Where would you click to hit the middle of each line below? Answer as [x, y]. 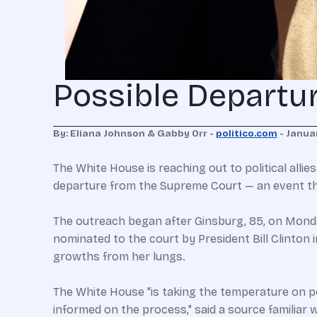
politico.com [246, 134]
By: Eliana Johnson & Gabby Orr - [134, 134]
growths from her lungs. [119, 257]
